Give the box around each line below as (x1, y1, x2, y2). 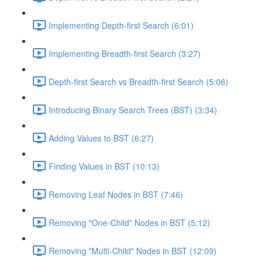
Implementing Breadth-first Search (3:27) (49, 47, 201, 59)
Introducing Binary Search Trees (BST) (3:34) (49, 103, 217, 116)
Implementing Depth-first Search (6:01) (49, 19, 194, 31)
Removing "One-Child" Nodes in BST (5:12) (49, 216, 210, 228)
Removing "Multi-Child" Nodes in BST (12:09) (49, 244, 217, 257)
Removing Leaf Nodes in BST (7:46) (49, 188, 183, 200)
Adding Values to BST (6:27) (49, 131, 154, 144)
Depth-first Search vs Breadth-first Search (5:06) (49, 75, 228, 87)
